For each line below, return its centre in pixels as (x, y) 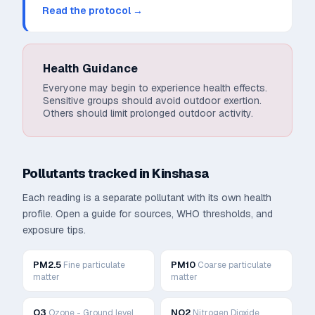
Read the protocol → (92, 11)
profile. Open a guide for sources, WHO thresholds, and (148, 214)
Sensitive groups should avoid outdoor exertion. (152, 101)
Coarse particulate (234, 265)
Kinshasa (181, 173)
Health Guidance (90, 69)
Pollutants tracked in (88, 173)
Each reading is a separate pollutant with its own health (147, 198)
